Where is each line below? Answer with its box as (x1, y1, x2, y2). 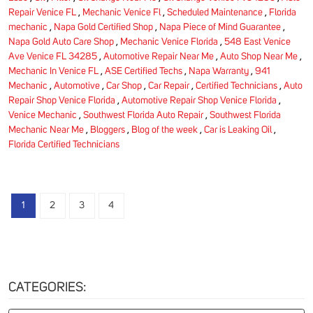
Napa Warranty (189, 66, 249, 76)
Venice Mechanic (8, 110, 77, 120)
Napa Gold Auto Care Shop (8, 36, 114, 47)
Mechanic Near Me (8, 124, 84, 135)
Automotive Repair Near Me (103, 51, 214, 61)
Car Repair (148, 80, 189, 91)
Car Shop (106, 80, 142, 91)
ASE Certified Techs (105, 66, 182, 76)
